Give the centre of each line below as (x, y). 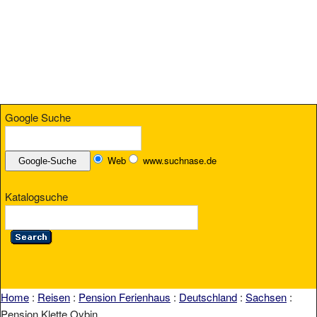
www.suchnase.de (179, 160)
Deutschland (208, 296)
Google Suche (38, 117)
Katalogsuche (36, 197)
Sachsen (266, 296)
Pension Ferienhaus (125, 296)
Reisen (54, 296)
